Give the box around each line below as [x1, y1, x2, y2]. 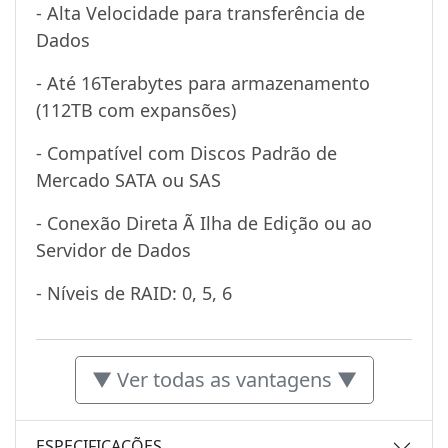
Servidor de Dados [36, 237, 191, 262]
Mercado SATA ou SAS [36, 167, 221, 192]
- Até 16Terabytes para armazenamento [36, 70, 370, 95]
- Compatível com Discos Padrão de [36, 140, 337, 165]
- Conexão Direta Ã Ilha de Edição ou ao [36, 210, 372, 235]
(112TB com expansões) [36, 97, 236, 122]
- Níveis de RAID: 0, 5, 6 [36, 280, 232, 305]
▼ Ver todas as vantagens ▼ [91, 365, 357, 393]
